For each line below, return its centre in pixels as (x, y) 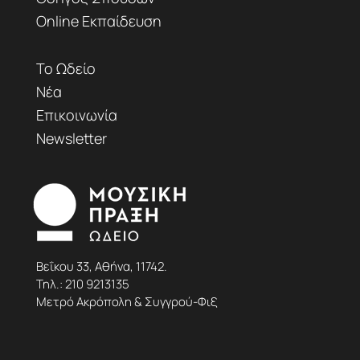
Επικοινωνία (76, 115)
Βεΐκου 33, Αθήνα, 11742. (101, 267)
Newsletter (71, 139)
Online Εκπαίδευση (98, 21)
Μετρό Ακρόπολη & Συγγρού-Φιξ (126, 302)
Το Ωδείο (65, 69)
